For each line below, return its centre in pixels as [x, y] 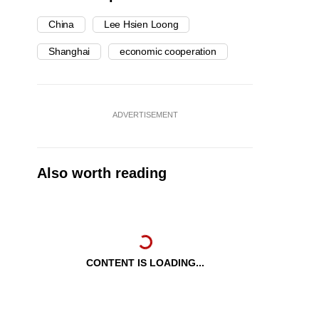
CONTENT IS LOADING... [145, 263]
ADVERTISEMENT [145, 115]
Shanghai [69, 52]
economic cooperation [168, 52]
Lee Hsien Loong [141, 25]
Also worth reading [102, 173]
